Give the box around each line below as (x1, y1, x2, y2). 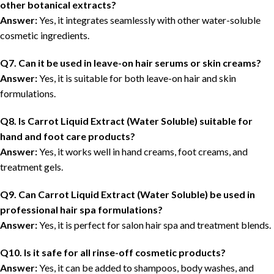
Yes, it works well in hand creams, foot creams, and (37, 146, 248, 158)
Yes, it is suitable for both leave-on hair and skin (37, 72, 236, 84)
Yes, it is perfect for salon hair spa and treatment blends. (37, 219, 271, 231)
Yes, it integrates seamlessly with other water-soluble (37, 14, 261, 26)
